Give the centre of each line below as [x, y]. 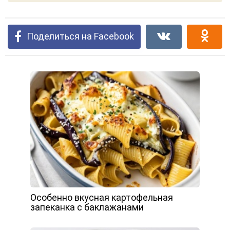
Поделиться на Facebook [80, 36]
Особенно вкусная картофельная [102, 197]
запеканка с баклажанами [87, 207]
